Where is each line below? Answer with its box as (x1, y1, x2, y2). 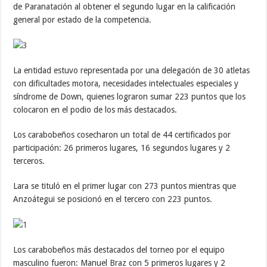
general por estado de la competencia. (13, 14, 152, 24)
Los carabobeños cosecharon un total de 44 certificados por (13, 129, 231, 139)
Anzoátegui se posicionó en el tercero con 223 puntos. (13, 194, 213, 204)
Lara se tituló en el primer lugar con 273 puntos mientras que (13, 181, 237, 191)
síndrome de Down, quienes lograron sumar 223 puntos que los (13, 91, 246, 101)
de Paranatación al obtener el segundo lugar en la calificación (13, 1, 236, 11)
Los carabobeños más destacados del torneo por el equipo (13, 245, 225, 255)
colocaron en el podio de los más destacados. (13, 104, 178, 114)
